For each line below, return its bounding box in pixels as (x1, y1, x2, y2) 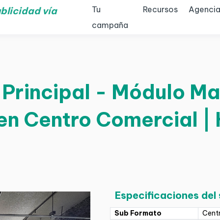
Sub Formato (114, 209, 162, 218)
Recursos (143, 4, 178, 14)
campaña (92, 20, 129, 30)
